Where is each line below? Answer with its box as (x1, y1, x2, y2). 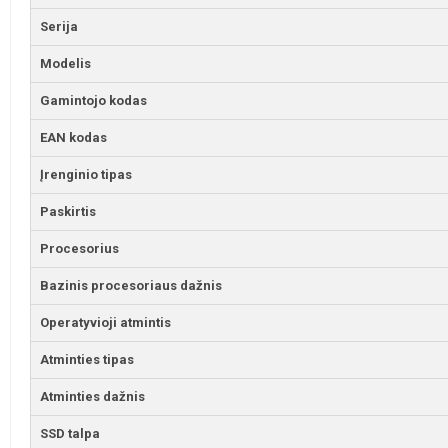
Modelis (40, 56, 92, 72)
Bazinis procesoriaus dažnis (40, 278, 223, 294)
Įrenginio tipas (40, 167, 133, 183)
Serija (40, 19, 79, 35)
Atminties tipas (40, 352, 135, 368)
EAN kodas (40, 130, 108, 146)
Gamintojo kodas (40, 93, 148, 109)
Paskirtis (40, 204, 97, 220)
